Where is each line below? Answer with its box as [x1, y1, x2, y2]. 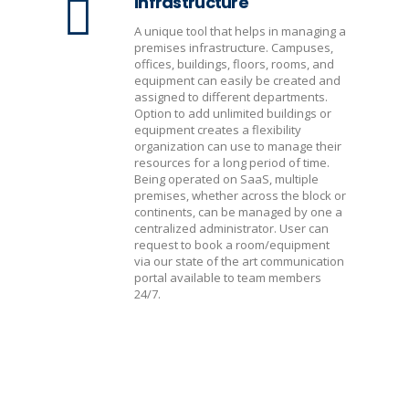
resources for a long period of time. [134, 154, 330, 171]
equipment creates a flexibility [134, 121, 301, 138]
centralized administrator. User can [134, 220, 329, 236]
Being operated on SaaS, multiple [134, 171, 319, 187]
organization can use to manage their [134, 138, 341, 154]
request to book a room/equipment [134, 236, 330, 253]
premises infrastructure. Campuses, [134, 39, 333, 56]
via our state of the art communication [134, 253, 344, 269]
